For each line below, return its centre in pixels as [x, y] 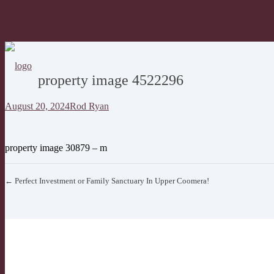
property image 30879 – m [56, 147]
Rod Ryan [89, 106]
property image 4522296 [111, 80]
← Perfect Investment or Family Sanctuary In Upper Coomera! [107, 180]
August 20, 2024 [37, 106]
